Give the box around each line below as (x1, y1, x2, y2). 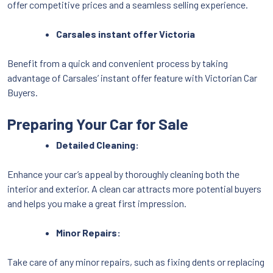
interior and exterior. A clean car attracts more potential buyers (7, 182, 261, 194)
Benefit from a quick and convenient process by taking (7, 57, 228, 69)
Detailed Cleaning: (56, 138, 139, 151)
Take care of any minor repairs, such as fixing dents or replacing (7, 255, 264, 268)
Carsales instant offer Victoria (56, 27, 195, 40)
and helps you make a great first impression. (7, 197, 186, 209)
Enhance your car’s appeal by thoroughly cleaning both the (7, 168, 239, 180)
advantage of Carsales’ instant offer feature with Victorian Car (7, 71, 257, 83)
